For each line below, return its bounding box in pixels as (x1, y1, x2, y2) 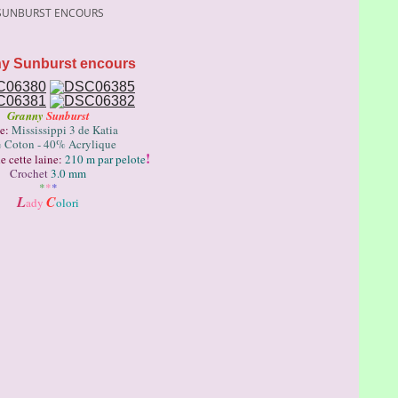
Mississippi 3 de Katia (12, 122, 118, 138)
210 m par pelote (65, 151, 146, 167)
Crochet (10, 165, 48, 181)
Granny (6, 107, 46, 123)
